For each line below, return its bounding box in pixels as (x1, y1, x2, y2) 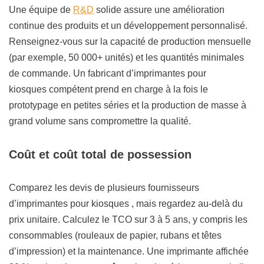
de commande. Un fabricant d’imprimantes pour (9, 68, 206, 79)
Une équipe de (9, 5, 73, 15)
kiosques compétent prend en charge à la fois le (9, 84, 208, 95)
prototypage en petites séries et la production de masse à (9, 100, 246, 111)
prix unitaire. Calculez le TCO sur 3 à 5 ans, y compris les (9, 214, 247, 225)
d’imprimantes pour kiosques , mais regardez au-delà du (9, 199, 243, 209)
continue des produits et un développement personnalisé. (9, 21, 247, 31)
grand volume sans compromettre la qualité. (9, 116, 191, 127)
